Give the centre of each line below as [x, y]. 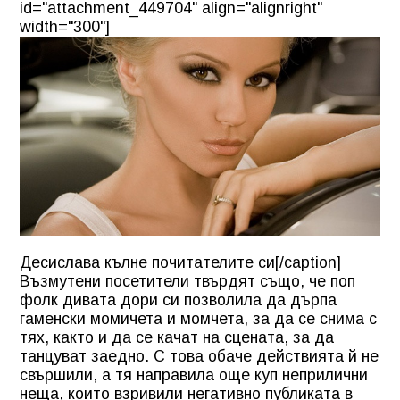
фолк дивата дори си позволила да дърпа [178, 300]
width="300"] [65, 26]
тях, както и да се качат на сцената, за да [177, 337]
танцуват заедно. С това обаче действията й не [199, 356]
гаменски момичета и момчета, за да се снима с [198, 318]
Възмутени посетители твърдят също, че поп [187, 281]
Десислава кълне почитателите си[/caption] [180, 262]
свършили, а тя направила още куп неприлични [194, 375]
